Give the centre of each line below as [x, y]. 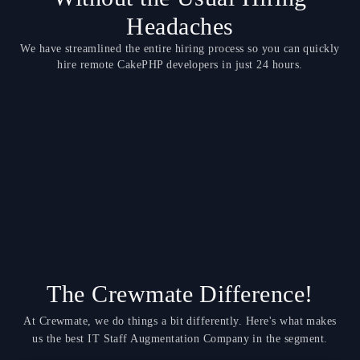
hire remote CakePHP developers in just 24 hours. [180, 64]
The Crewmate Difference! [180, 293]
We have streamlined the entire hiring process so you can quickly [180, 48]
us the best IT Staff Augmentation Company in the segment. [180, 338]
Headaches [180, 26]
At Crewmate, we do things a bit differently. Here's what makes [180, 321]
